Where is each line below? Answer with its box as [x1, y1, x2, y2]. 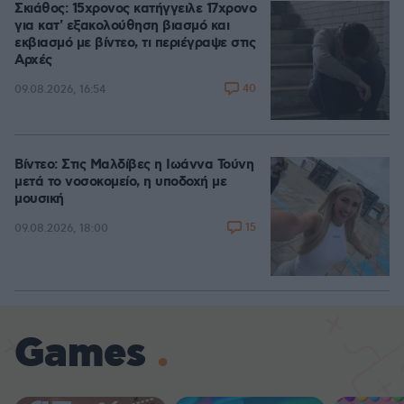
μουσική [14, 190, 64, 208]
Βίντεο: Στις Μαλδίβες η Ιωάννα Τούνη [14, 156, 253, 174]
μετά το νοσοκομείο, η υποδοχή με [14, 173, 226, 191]
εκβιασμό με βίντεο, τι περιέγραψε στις [14, 34, 255, 52]
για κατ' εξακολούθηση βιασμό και [14, 17, 229, 35]
